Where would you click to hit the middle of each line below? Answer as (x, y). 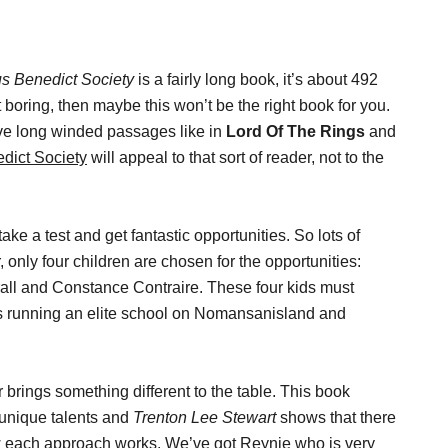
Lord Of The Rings (295, 131)
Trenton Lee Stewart (204, 417)
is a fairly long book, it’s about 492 (256, 79)
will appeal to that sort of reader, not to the (235, 157)
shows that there (336, 417)
